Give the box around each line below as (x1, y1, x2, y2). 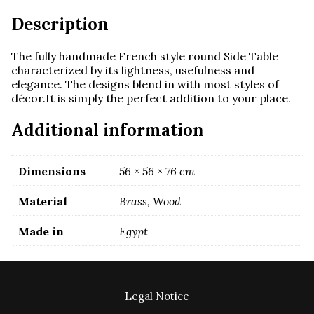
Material (18, 193, 67, 208)
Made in (18, 224, 64, 238)
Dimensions (18, 163, 86, 178)
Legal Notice (125, 289, 189, 303)
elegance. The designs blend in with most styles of (11, 76, 279, 91)
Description (11, 13, 109, 35)
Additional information (11, 118, 204, 141)
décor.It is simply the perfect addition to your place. (11, 90, 291, 105)
